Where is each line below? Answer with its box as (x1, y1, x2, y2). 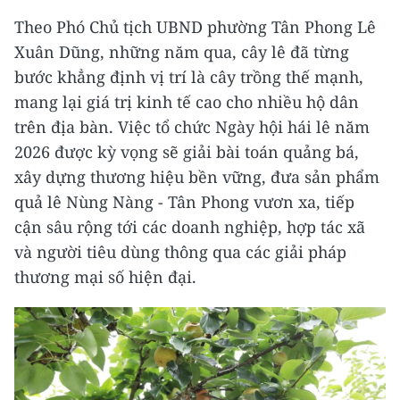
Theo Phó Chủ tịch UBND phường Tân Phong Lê (14, 16, 376, 38)
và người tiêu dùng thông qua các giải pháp (14, 241, 346, 263)
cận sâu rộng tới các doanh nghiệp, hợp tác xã (14, 216, 365, 238)
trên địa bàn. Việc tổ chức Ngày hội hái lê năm (14, 116, 370, 138)
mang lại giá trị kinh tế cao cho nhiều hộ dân (14, 91, 359, 113)
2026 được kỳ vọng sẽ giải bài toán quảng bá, (14, 141, 359, 163)
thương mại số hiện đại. (14, 266, 196, 288)
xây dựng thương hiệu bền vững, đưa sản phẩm (14, 166, 379, 188)
